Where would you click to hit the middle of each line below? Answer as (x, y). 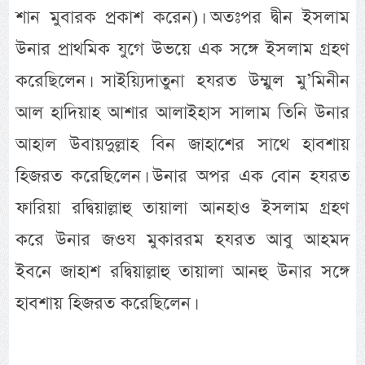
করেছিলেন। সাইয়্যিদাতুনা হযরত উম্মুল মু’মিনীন (182, 81)
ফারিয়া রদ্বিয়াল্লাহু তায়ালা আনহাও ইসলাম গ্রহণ (182, 208)
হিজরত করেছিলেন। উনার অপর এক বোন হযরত (182, 176)
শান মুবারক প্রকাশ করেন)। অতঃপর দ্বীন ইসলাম (182, 17)
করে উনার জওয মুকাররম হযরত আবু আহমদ (182, 240)
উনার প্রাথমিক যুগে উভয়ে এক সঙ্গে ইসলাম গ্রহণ (182, 49)
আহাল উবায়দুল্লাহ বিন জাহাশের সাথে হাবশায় (182, 144)
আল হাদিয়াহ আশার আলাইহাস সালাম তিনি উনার (182, 112)
